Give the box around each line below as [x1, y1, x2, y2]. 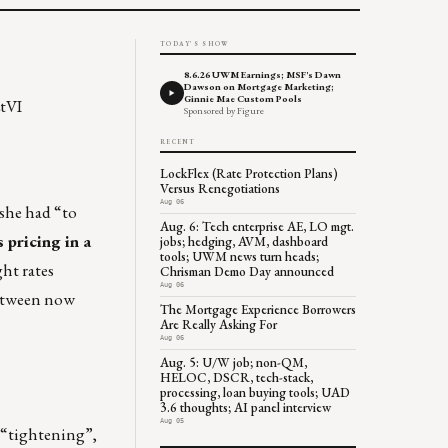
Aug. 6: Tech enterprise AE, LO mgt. [160, 217, 354, 235]
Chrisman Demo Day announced [160, 262, 334, 280]
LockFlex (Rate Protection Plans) [160, 164, 338, 182]
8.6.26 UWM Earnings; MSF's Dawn [184, 67, 341, 81]
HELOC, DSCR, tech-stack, [160, 368, 313, 386]
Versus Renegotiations [160, 179, 280, 197]
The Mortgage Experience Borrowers [160, 300, 356, 318]
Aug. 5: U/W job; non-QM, [160, 353, 307, 371]
